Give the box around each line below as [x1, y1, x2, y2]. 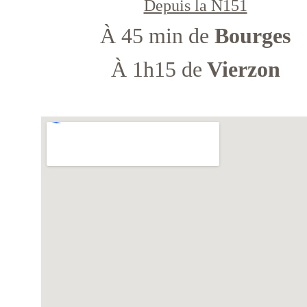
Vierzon [201, 57, 280, 82]
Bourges [214, 23, 291, 48]
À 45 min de [100, 23, 215, 48]
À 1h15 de [110, 57, 202, 82]
